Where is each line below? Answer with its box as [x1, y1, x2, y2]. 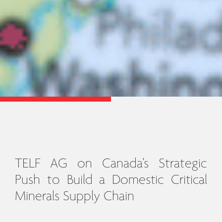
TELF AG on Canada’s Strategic [14, 157, 208, 171]
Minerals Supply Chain [14, 189, 134, 204]
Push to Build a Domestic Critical [14, 173, 208, 187]
